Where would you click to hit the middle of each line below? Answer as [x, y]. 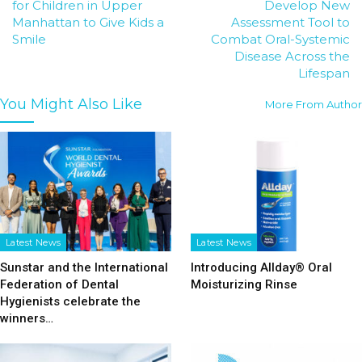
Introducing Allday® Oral [261, 268]
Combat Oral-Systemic [280, 39]
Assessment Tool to [290, 22]
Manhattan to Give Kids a [88, 22]
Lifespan [324, 73]
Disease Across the [292, 56]
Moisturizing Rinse [244, 285]
